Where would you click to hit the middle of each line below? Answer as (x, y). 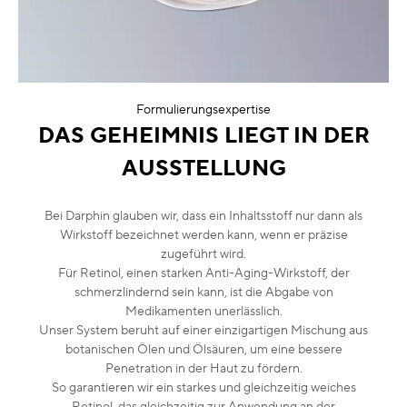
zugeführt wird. (203, 254)
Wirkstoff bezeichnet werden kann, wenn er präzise (203, 235)
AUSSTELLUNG (203, 168)
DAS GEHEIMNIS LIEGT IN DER (203, 135)
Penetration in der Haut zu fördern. (203, 368)
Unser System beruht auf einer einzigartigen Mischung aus (203, 330)
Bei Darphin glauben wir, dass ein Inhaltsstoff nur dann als (203, 216)
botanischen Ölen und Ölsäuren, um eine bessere (203, 349)
